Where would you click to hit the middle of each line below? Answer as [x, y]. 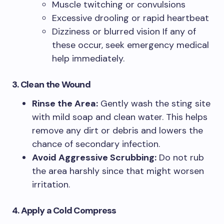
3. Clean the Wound [51, 85]
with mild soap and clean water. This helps [120, 117]
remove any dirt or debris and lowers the [117, 131]
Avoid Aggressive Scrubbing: [94, 158]
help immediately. [88, 59]
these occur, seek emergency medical [130, 45]
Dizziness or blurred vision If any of [124, 32]
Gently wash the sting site [154, 104]
